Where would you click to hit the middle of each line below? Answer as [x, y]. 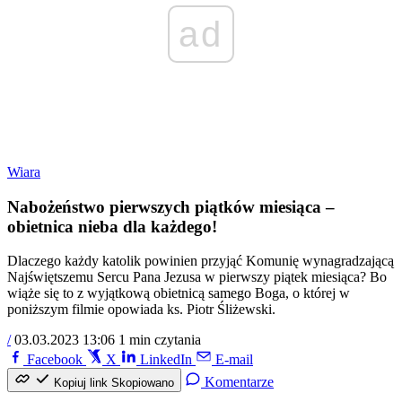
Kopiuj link [81, 383]
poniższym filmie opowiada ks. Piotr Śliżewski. [141, 310]
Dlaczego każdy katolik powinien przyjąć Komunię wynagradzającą [201, 261]
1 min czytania [160, 340]
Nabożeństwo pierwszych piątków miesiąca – [171, 206]
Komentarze [239, 382]
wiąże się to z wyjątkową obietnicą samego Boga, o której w [179, 293]
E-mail [234, 360]
